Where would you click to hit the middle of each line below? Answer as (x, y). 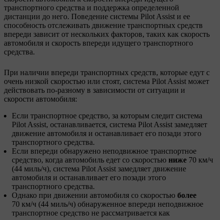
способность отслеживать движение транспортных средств (103, 25)
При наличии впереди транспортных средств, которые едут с (107, 72)
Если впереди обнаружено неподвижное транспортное (104, 151)
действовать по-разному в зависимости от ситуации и (95, 90)
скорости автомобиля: (41, 99)
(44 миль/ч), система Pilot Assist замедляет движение (99, 168)
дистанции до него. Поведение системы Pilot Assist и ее (97, 16)
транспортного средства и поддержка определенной (92, 7)
